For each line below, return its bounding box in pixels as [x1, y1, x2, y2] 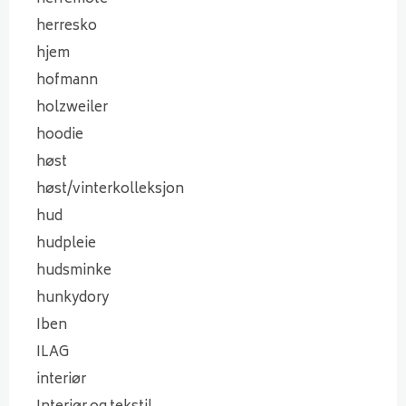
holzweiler [36, 95, 108, 121]
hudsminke [36, 258, 111, 284]
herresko [36, 14, 97, 39]
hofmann [36, 68, 98, 93]
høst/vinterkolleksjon [36, 177, 184, 202]
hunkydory [36, 285, 109, 311]
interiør [36, 367, 86, 392]
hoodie [36, 122, 83, 148]
